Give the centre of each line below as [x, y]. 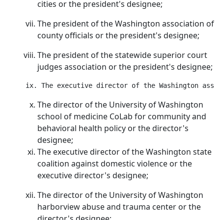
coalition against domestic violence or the [115, 164]
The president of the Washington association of [126, 24]
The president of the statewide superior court [122, 55]
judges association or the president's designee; [125, 67]
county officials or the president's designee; [118, 35]
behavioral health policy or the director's [113, 128]
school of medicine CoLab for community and [122, 116]
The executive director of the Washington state [124, 152]
